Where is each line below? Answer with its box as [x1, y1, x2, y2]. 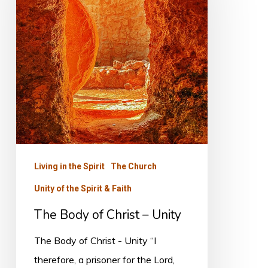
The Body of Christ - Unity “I [33, 234, 156, 246]
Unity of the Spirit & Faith [33, 183, 132, 193]
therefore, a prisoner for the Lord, [33, 253, 175, 266]
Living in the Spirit [33, 161, 105, 171]
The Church [110, 161, 157, 171]
